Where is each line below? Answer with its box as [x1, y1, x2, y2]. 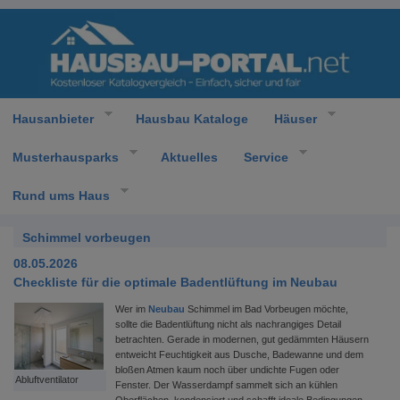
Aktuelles [160, 149, 218, 164]
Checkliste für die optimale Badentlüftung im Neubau [13, 275, 337, 289]
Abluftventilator [15, 374, 79, 385]
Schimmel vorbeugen [22, 230, 151, 245]
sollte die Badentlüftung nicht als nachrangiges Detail [115, 319, 341, 329]
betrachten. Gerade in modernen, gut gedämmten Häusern [115, 334, 369, 345]
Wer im [115, 304, 148, 314]
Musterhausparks [12, 149, 119, 164]
